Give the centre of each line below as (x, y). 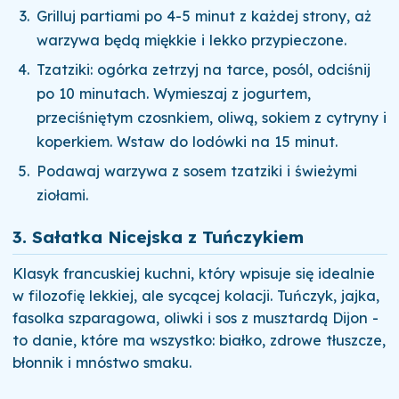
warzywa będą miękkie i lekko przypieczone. (192, 40)
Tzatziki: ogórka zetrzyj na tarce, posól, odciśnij (204, 69)
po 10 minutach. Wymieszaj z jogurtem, (174, 93)
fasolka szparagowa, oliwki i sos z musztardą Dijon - (195, 318)
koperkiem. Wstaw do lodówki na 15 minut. (187, 141)
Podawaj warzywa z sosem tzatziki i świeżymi (197, 171)
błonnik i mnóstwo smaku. (102, 362)
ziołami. (63, 195)
